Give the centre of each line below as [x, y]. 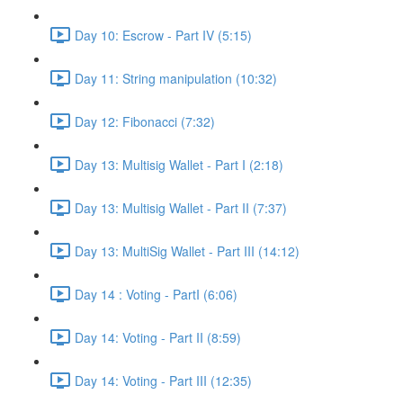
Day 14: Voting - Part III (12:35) [163, 380]
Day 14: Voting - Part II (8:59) [158, 337]
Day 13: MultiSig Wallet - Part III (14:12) [187, 251]
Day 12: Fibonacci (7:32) [145, 121]
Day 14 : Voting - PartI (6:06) [156, 294]
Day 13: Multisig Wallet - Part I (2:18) [179, 164]
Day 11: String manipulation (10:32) [176, 78]
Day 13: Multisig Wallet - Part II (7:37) [181, 207]
